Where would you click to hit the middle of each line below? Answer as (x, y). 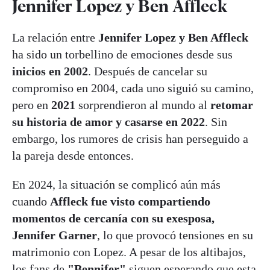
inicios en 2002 (50, 71)
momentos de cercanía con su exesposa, (113, 218)
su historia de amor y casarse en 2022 (108, 121)
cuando (31, 201)
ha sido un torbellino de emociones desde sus (122, 54)
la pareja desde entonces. (73, 155)
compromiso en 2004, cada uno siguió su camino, (133, 88)
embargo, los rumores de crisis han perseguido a (130, 138)
